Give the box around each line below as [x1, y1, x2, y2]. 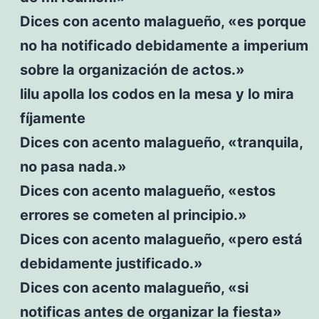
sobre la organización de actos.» [19, 61, 245, 78]
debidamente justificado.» [19, 254, 203, 272]
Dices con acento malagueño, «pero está [19, 230, 303, 248]
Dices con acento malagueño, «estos [19, 182, 276, 199]
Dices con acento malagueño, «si [19, 278, 249, 296]
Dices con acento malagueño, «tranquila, [19, 133, 303, 151]
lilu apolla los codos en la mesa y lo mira [19, 85, 294, 103]
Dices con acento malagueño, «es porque [19, 12, 306, 30]
